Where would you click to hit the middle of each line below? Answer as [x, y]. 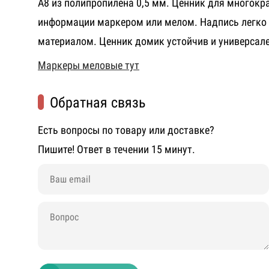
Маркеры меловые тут [89, 65]
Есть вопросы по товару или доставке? [126, 130]
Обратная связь [98, 103]
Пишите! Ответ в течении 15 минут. [116, 150]
